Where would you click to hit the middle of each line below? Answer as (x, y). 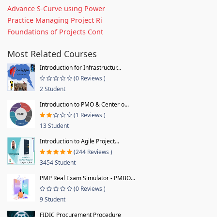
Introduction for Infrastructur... (80, 67)
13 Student (54, 125)
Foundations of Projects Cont (55, 31)
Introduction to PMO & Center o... (84, 104)
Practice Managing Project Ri (55, 20)
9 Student (53, 199)
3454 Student (58, 162)
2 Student (53, 89)
